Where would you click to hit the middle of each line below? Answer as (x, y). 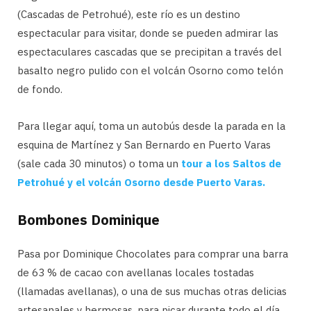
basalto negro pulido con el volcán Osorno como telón (150, 70)
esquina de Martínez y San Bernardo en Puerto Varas (144, 144)
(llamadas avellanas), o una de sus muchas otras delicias (152, 291)
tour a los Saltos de (231, 163)
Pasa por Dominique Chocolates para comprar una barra (153, 253)
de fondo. (40, 89)
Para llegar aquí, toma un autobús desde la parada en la (151, 126)
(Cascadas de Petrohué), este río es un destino (129, 14)
